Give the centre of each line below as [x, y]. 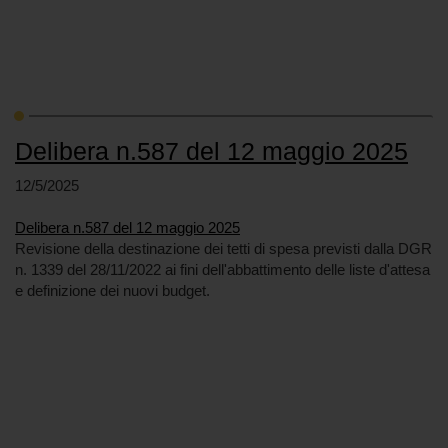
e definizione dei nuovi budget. [112, 290]
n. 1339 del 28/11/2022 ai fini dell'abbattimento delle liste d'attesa [222, 269]
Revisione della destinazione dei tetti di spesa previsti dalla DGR [223, 248]
